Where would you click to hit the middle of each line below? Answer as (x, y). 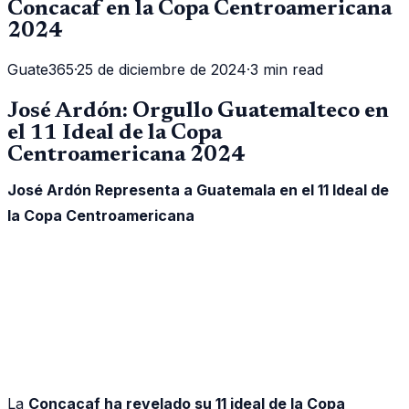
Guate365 (41, 69)
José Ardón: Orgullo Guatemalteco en (198, 111)
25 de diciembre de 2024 (162, 69)
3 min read (287, 69)
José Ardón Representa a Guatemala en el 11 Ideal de (198, 189)
